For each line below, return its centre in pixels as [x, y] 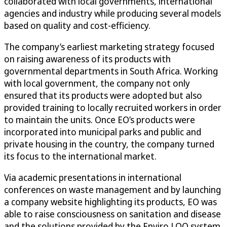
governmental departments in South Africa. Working [111, 71]
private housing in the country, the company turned [109, 144]
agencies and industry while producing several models [112, 13]
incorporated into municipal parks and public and [103, 132]
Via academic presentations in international [93, 178]
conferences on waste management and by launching [112, 190]
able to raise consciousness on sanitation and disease [112, 214]
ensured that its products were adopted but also [103, 96]
